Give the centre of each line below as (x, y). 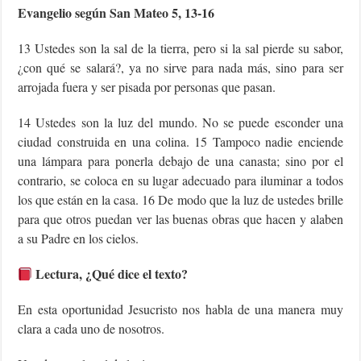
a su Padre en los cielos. (79, 239)
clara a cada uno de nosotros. (91, 329)
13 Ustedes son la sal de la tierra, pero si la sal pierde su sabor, (180, 48)
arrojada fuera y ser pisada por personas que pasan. (147, 87)
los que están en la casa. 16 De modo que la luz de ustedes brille (180, 200)
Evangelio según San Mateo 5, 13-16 (116, 13)
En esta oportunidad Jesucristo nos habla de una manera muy (180, 309)
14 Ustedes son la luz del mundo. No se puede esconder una (180, 122)
